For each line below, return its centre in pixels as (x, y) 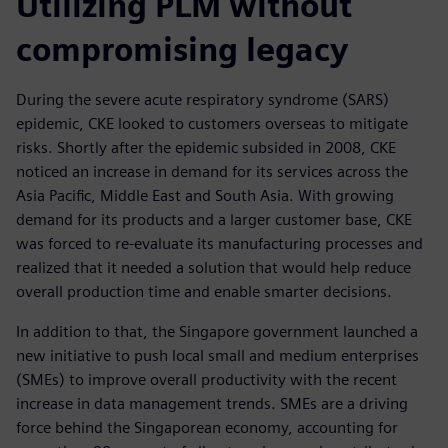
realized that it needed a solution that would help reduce (213, 268)
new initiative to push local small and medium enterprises (217, 356)
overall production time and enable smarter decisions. (204, 292)
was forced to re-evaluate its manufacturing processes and (219, 244)
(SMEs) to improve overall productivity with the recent (206, 380)
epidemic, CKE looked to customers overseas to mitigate (212, 124)
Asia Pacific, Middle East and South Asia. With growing (205, 196)
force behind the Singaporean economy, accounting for (207, 428)
